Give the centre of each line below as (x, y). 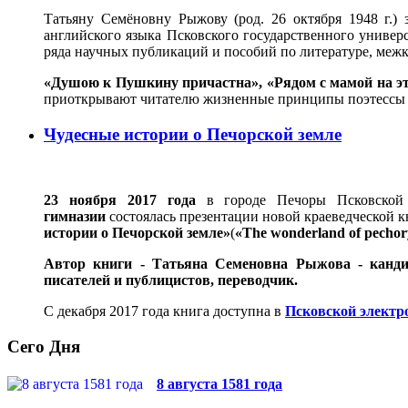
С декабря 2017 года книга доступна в (164, 311)
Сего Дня (44, 347)
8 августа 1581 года (219, 384)
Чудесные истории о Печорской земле (193, 134)
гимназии (75, 217)
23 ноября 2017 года (120, 200)
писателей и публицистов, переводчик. (171, 280)
